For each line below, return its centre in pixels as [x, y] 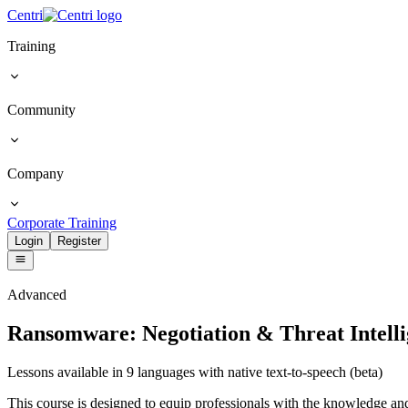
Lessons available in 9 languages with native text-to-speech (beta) [195, 372]
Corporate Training [62, 223]
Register [79, 241]
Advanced [37, 295]
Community [41, 110]
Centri [25, 15]
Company [36, 173]
